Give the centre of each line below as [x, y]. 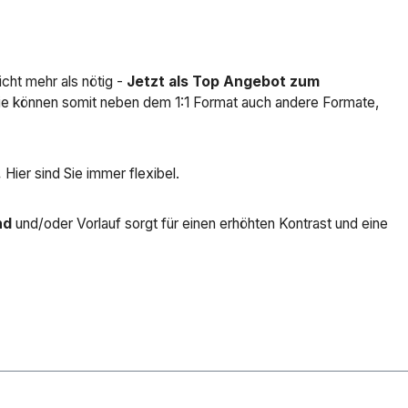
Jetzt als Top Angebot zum [223, 82]
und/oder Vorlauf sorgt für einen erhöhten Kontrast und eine [200, 224]
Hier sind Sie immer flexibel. [91, 174]
